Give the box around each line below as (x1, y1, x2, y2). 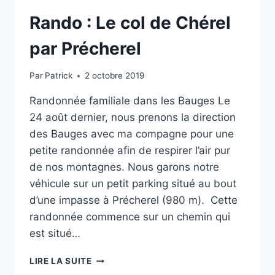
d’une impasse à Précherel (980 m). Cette (29, 194, 238, 207)
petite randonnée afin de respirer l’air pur (29, 144, 230, 157)
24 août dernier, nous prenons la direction (29, 111, 236, 124)
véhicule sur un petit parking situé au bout (29, 177, 236, 190)
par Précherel (29, 37, 141, 59)
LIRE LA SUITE (29, 256, 92, 266)
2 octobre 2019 (85, 71, 145, 81)
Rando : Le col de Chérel (29, 12, 231, 33)
